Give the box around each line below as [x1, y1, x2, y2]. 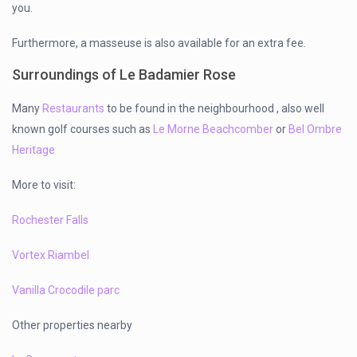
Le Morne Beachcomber [153, 123, 274, 136]
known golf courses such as [12, 123, 154, 136]
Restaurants [42, 102, 105, 116]
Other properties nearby [12, 319, 133, 332]
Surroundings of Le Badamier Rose [12, 66, 237, 84]
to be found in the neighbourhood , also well [104, 102, 325, 116]
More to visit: [12, 178, 76, 192]
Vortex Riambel [12, 249, 90, 262]
